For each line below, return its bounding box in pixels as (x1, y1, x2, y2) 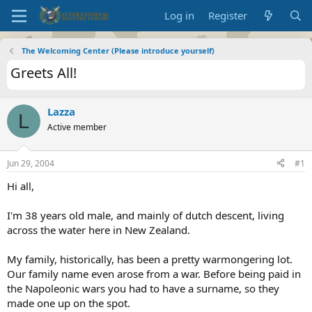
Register (208, 8, 248, 22)
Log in (164, 8, 195, 22)
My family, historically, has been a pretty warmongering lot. (7, 251, 292, 266)
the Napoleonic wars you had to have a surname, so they (7, 281, 279, 295)
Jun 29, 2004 (7, 157, 54, 169)
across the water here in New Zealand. (7, 222, 190, 237)
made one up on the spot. (7, 295, 130, 310)
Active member (47, 121, 107, 133)
